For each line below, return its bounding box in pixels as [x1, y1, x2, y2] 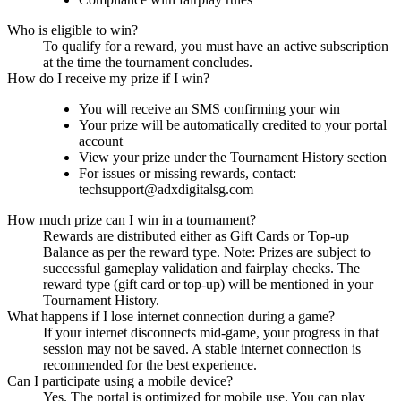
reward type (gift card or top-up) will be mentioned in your [43, 277, 373, 293]
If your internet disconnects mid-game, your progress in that [43, 325, 379, 341]
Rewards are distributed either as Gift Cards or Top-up [43, 228, 349, 244]
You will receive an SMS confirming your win [79, 101, 340, 117]
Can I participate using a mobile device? [7, 373, 233, 389]
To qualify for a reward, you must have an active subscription [43, 38, 388, 55]
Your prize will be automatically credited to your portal [79, 117, 387, 133]
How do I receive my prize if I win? [7, 71, 209, 87]
